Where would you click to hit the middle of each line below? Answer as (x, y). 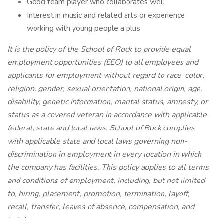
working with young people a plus (83, 28)
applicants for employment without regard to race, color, (106, 75)
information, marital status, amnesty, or (139, 102)
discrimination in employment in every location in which (104, 154)
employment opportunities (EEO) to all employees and (103, 62)
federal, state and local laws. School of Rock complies (101, 128)
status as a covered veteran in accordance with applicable (107, 115)
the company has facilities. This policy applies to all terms (108, 167)
